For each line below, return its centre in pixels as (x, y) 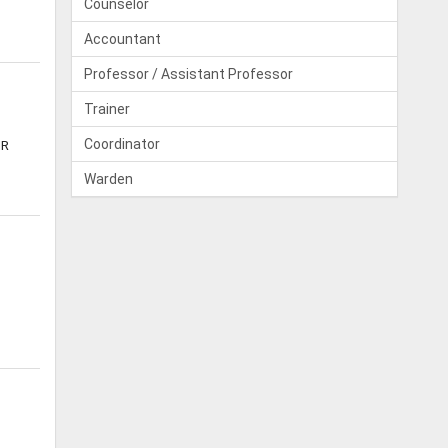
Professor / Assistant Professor (189, 74)
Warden (109, 179)
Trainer (107, 109)
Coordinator (122, 144)
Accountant (123, 39)
